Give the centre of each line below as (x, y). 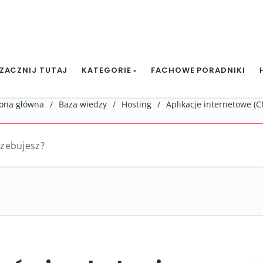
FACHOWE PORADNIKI (198, 70)
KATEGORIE (108, 70)
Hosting (136, 104)
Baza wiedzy (82, 104)
